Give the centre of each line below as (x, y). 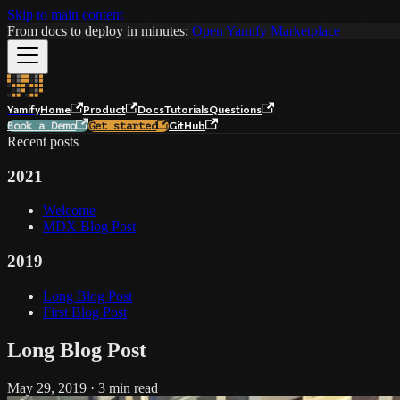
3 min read (128, 387)
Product (104, 109)
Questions (235, 109)
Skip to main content (65, 15)
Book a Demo (42, 126)
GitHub (187, 125)
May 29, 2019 (47, 387)
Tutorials (187, 109)
